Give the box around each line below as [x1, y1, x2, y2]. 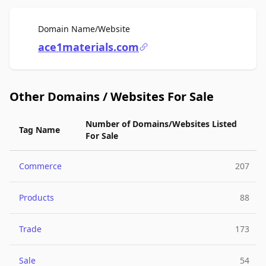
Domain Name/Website [38, 23, 130, 34]
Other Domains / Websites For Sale [9, 88, 214, 104]
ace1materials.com [38, 40, 139, 54]
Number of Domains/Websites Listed [85, 118, 237, 129]
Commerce [19, 160, 62, 172]
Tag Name [19, 124, 60, 135]
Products [19, 192, 54, 203]
